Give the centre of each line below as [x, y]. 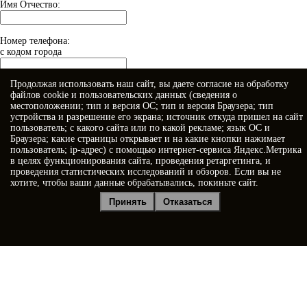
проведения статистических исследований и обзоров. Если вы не [146, 172]
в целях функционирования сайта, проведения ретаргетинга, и [140, 161]
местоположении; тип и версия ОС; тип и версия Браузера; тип [142, 106]
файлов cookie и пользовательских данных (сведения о [124, 95]
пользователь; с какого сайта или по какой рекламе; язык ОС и [140, 128]
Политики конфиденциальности [174, 187]
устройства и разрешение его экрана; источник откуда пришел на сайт [157, 117]
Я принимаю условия [61, 187]
